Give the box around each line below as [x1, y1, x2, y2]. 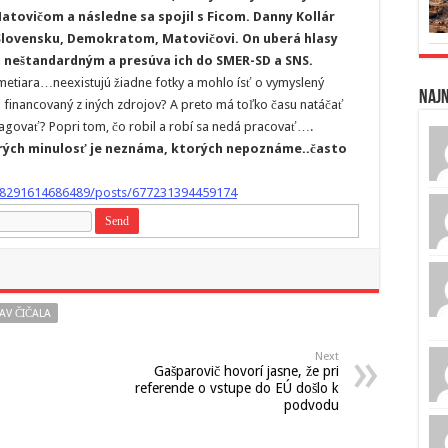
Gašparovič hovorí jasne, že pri [154, 363, 339, 380]
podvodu [284, 397, 339, 414]
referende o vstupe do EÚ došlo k [135, 380, 339, 397]
